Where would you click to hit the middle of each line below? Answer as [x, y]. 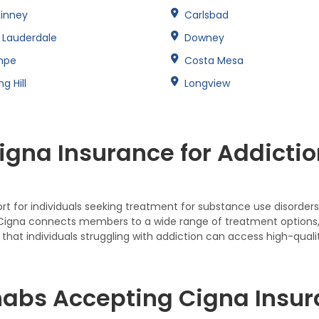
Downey [204, 37]
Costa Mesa [214, 60]
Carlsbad [206, 15]
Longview [207, 83]
